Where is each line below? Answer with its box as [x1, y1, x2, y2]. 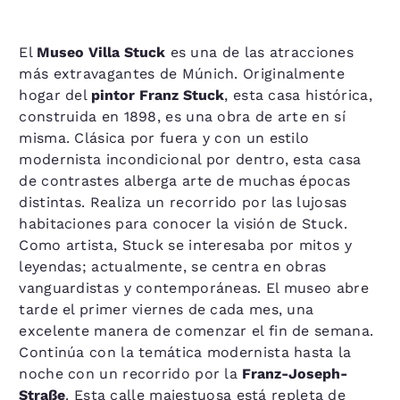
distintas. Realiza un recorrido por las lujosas [19, 194, 347, 211]
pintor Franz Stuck [91, 87, 225, 104]
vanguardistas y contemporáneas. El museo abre [19, 279, 369, 296]
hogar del [19, 87, 92, 104]
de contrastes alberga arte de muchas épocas [19, 172, 351, 189]
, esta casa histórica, [224, 87, 372, 104]
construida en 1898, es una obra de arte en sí [19, 108, 346, 125]
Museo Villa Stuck [37, 44, 166, 61]
